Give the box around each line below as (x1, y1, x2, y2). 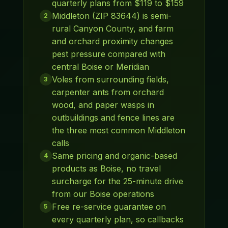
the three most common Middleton (51, 125, 185, 135)
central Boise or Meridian (51, 61, 149, 72)
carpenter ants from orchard (51, 87, 164, 97)
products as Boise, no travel (51, 163, 161, 174)
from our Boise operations (51, 188, 154, 199)
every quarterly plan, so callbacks (51, 214, 184, 224)
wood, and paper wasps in (51, 99, 154, 110)
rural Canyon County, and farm (51, 23, 174, 34)
